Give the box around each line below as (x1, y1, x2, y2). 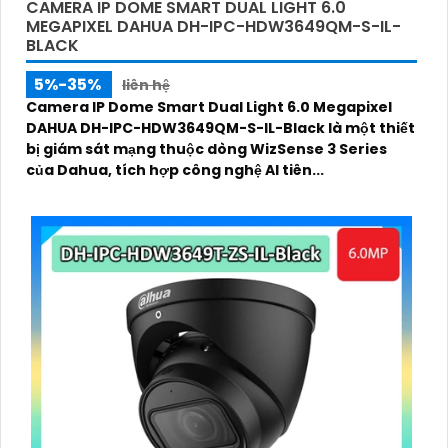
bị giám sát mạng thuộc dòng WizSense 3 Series (26, 139, 387, 160)
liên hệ (122, 75, 170, 96)
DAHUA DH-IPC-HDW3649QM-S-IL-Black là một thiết (26, 118, 415, 139)
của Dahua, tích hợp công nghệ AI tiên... (26, 160, 324, 181)
